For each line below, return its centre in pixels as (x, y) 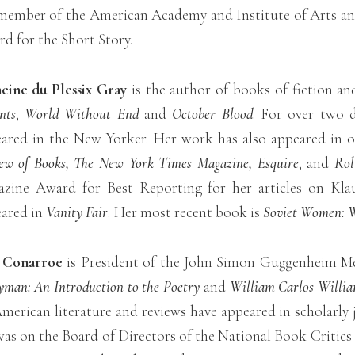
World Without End (84, 113)
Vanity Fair (76, 212)
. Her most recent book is (185, 212)
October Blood (212, 113)
